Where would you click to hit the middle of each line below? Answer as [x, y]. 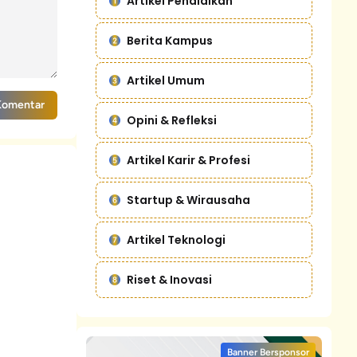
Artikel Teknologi [176, 240]
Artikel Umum [166, 80]
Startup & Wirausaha [188, 200]
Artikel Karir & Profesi [188, 160]
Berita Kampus [170, 41]
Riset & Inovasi [169, 280]
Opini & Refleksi [172, 120]
